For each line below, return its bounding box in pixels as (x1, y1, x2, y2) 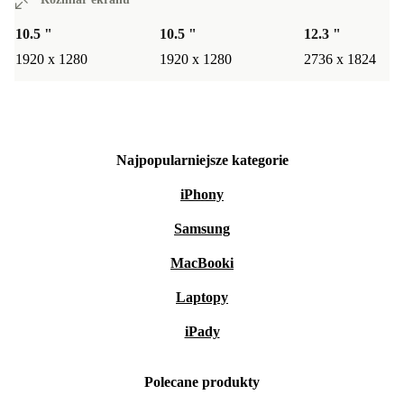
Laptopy (176, 289, 228, 306)
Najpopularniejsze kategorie (115, 152, 289, 169)
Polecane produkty (144, 374, 260, 390)
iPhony (180, 187, 224, 203)
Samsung (174, 221, 230, 237)
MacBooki (170, 255, 234, 271)
